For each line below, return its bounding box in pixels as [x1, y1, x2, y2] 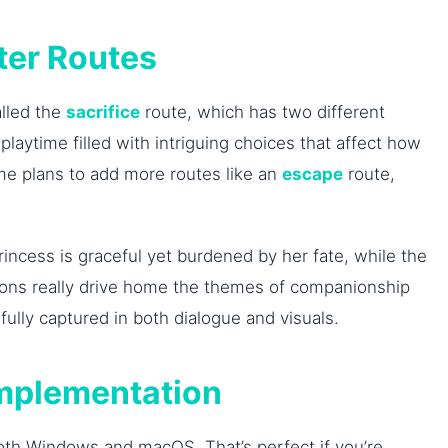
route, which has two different [140, 101, 385, 122]
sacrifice [66, 101, 140, 122]
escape [282, 163, 343, 184]
